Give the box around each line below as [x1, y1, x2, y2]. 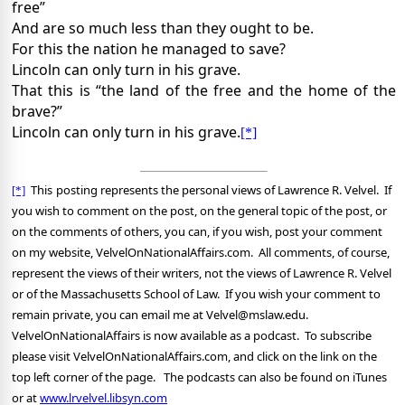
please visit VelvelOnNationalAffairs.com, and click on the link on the [12, 348, 377, 365]
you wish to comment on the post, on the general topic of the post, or [12, 202, 387, 220]
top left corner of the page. [12, 369, 155, 386]
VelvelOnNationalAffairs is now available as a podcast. [12, 327, 299, 344]
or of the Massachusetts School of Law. [12, 286, 220, 303]
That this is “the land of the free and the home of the [12, 80, 397, 101]
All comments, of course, [259, 244, 390, 261]
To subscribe [305, 327, 372, 344]
